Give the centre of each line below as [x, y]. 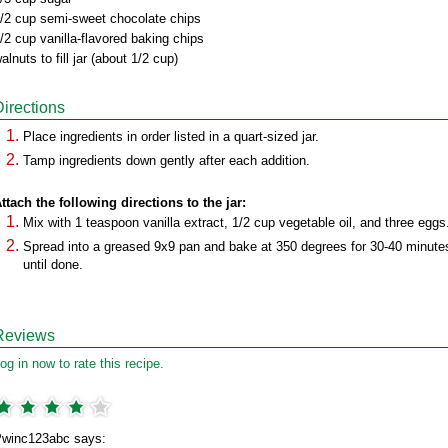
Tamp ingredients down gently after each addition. [166, 160]
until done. [53, 264]
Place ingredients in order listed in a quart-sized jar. [171, 136]
